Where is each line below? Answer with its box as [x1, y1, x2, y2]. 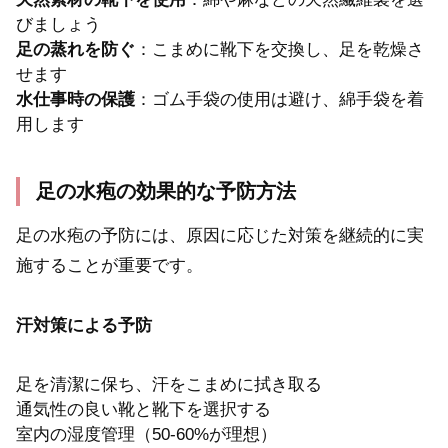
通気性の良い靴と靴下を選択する [16, 399, 271, 419]
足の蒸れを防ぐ [16, 40, 135, 60]
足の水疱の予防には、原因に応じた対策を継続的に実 [16, 225, 424, 245]
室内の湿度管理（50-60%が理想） [16, 424, 277, 444]
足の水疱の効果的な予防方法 [36, 179, 296, 202]
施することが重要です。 [16, 255, 203, 275]
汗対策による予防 [16, 316, 152, 336]
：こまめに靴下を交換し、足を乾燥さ [135, 40, 424, 60]
